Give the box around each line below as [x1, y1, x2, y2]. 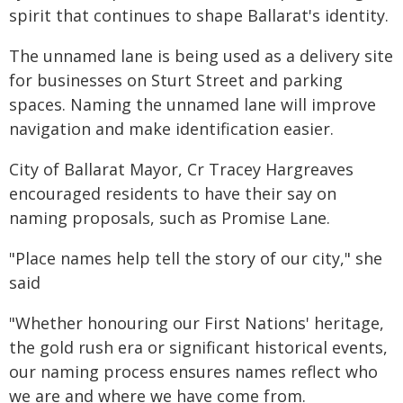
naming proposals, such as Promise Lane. [9, 207, 330, 228]
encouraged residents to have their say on [9, 183, 336, 204]
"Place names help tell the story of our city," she [9, 247, 382, 269]
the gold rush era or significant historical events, [9, 336, 388, 358]
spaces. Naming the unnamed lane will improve [9, 94, 376, 115]
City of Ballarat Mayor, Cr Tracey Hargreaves [9, 158, 354, 180]
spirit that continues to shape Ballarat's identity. [9, 4, 389, 26]
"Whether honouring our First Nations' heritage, [9, 312, 384, 334]
